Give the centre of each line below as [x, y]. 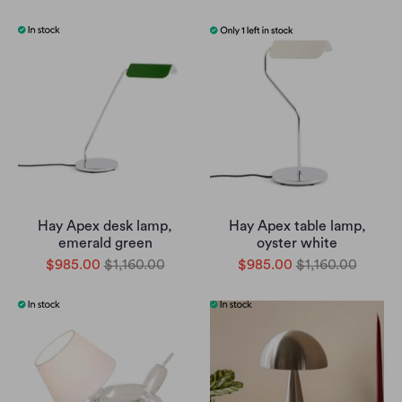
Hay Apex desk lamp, [105, 226]
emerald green [105, 243]
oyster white [297, 243]
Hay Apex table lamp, [297, 226]
